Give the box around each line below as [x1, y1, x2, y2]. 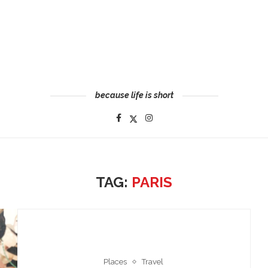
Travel [142, 257, 164, 266]
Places [103, 257, 127, 266]
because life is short [95, 90, 173, 100]
